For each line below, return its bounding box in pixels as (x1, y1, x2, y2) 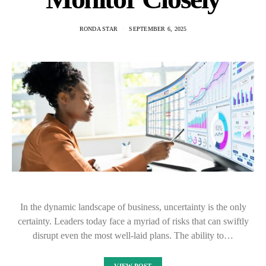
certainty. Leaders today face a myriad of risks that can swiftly (17, 216, 249, 227)
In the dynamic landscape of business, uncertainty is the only (20, 202, 246, 213)
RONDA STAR (79, 26, 118, 32)
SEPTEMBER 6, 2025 (129, 26, 187, 32)
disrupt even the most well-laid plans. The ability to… (33, 230, 233, 241)
